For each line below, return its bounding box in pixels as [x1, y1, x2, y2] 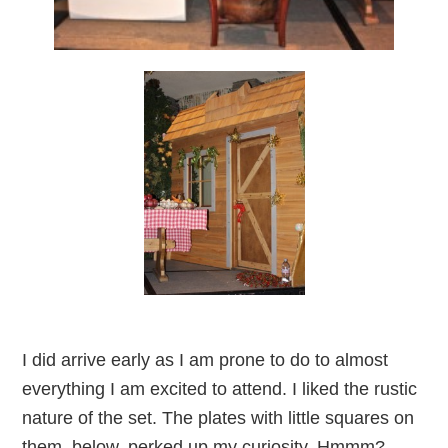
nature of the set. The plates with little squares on [22, 408, 415, 429]
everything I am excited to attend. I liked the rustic [22, 379, 418, 400]
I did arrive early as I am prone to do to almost [22, 350, 389, 371]
